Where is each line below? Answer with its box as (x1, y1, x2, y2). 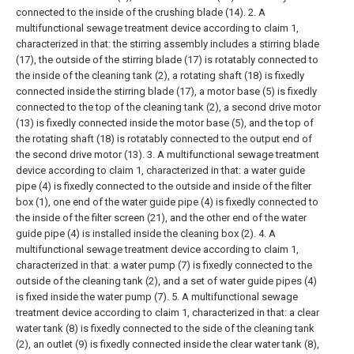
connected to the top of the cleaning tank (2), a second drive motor (16, 101, 321, 113)
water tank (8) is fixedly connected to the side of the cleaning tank (16, 322, 314, 334)
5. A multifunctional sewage (171, 291, 298, 303)
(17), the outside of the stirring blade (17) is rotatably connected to (16, 54, 318, 66)
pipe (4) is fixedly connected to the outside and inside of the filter (16, 180, 311, 192)
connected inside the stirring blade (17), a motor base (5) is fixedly (16, 85, 317, 97)
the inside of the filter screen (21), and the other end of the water (16, 212, 307, 224)
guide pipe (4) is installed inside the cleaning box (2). (16, 228, 256, 239)
